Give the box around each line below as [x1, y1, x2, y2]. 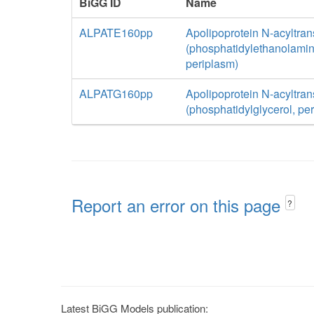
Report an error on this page [71, 193, 285, 217]
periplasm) [185, 55, 238, 71]
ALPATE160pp [79, 25, 153, 41]
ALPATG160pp [79, 86, 153, 102]
